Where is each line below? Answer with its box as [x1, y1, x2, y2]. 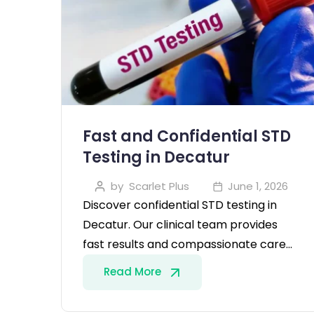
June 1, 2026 [228, 179, 288, 194]
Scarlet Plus [128, 179, 189, 194]
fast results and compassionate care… [83, 236, 292, 253]
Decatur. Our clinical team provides [83, 217, 278, 233]
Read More [104, 264, 164, 280]
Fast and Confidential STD [83, 125, 291, 148]
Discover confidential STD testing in [83, 197, 277, 214]
